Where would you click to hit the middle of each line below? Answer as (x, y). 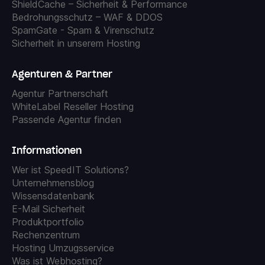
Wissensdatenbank (53, 195)
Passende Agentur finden (67, 119)
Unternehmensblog (53, 182)
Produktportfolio (48, 222)
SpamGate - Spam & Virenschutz (83, 30)
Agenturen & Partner (62, 74)
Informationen (47, 150)
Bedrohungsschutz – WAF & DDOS (87, 17)
